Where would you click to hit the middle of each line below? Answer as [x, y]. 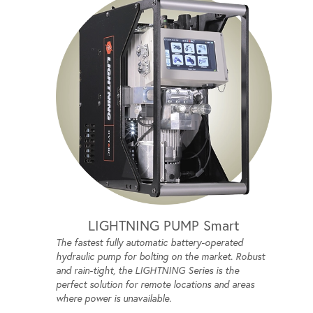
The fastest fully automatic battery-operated [150, 243]
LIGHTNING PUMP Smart [164, 226]
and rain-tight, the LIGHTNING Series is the [147, 271]
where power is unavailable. [114, 299]
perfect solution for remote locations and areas [155, 285]
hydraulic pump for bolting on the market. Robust [160, 257]
